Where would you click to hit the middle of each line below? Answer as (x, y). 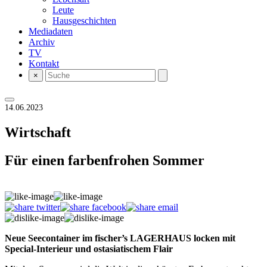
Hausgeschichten (84, 21)
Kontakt (44, 63)
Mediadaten (51, 31)
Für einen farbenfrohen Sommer (105, 160)
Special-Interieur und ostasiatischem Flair (89, 249)
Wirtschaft (38, 132)
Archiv (42, 42)
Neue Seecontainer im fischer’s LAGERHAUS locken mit (120, 238)
